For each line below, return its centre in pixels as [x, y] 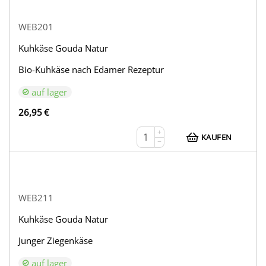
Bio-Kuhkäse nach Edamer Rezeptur [91, 70]
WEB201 [36, 27]
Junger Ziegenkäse [56, 241]
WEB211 [36, 198]
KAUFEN [217, 137]
